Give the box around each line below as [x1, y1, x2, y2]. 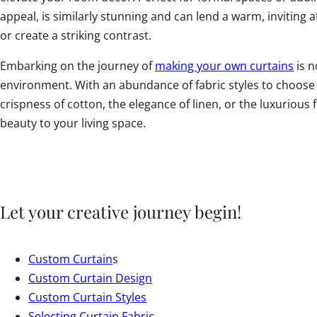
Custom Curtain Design [28, 270, 152, 286]
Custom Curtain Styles [28, 289, 146, 305]
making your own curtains [155, 58, 294, 74]
